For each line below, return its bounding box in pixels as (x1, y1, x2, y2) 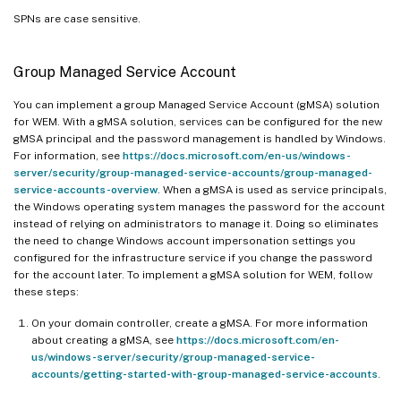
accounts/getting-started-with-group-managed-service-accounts (31, 367, 378, 380)
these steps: (13, 285, 79, 298)
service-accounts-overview (13, 183, 158, 196)
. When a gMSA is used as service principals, (158, 183, 387, 196)
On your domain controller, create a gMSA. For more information (31, 316, 368, 329)
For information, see (13, 149, 123, 162)
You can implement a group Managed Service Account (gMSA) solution (13, 98, 380, 111)
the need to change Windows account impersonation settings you (13, 234, 355, 247)
